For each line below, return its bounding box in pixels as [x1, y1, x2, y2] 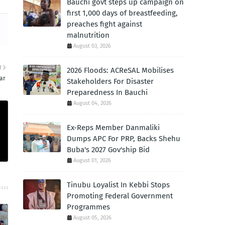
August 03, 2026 [73, 43, 111, 49]
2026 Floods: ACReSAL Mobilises [67, 66, 174, 75]
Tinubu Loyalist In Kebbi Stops [67, 180, 170, 189]
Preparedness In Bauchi [67, 88, 148, 97]
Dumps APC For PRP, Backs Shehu [67, 134, 180, 143]
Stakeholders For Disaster [67, 77, 154, 86]
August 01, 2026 [73, 157, 111, 164]
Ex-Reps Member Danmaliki [67, 123, 160, 132]
